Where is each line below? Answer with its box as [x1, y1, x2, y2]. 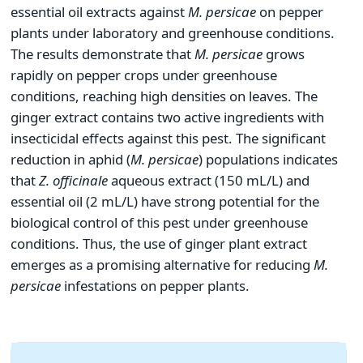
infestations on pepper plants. [61, 276, 250, 296]
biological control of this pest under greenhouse [11, 213, 308, 233]
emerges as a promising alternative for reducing [11, 255, 314, 275]
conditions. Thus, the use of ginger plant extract [11, 234, 307, 254]
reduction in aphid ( [11, 150, 130, 169]
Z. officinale [39, 171, 108, 190]
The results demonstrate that [11, 45, 194, 64]
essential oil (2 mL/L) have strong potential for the [11, 192, 319, 211]
